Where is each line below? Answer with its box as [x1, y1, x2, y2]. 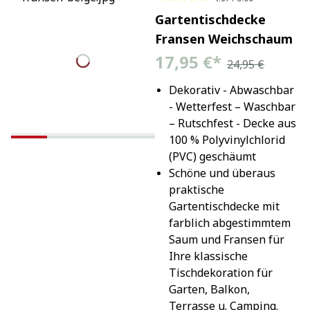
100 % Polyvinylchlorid [168, 131, 285, 147]
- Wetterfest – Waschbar [168, 98, 295, 114]
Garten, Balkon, [168, 281, 250, 297]
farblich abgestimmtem [168, 215, 291, 230]
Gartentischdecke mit [168, 198, 280, 214]
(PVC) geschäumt [168, 148, 256, 164]
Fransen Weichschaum [154, 30, 293, 47]
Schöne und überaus [168, 165, 275, 181]
